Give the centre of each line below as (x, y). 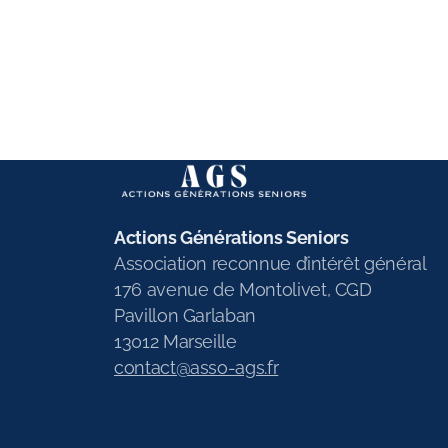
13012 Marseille (175, 341)
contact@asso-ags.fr (196, 367)
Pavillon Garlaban (185, 315)
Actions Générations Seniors (231, 237)
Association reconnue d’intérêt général (270, 263)
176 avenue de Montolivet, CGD (243, 289)
